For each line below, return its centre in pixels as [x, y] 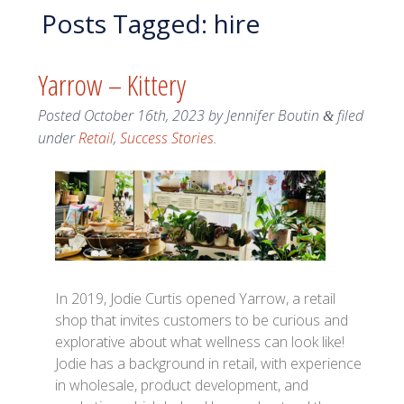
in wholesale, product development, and [182, 386]
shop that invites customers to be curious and [202, 321]
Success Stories [166, 138]
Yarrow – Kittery [111, 85]
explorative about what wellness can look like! [200, 342]
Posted [60, 116]
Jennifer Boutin [272, 116]
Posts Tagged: [124, 23]
